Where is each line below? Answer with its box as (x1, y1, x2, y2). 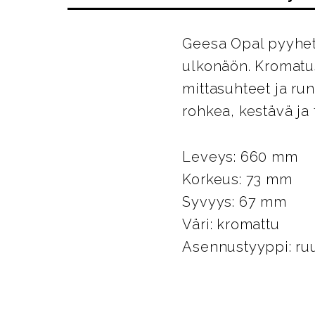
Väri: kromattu (182, 215, 280, 233)
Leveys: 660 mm (182, 148, 298, 165)
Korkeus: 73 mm (182, 170, 292, 188)
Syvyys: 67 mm (182, 193, 287, 210)
